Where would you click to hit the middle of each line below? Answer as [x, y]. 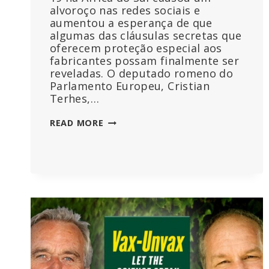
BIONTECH [127, 248]
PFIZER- [121, 235]
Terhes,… [74, 99]
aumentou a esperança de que [131, 23]
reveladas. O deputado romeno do [142, 74]
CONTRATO [130, 160]
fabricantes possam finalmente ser [144, 61]
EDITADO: [125, 134]
